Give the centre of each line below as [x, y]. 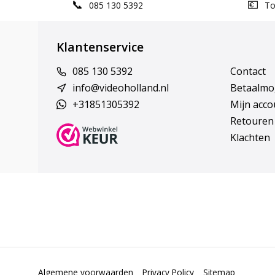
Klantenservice [100, 47]
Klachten [250, 137]
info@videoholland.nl [121, 88]
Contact [248, 71]
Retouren [252, 121]
